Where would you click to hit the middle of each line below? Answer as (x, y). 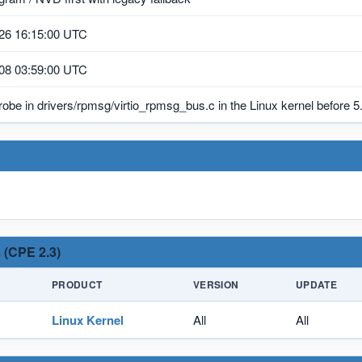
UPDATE (317, 284)
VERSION (216, 284)
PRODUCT (77, 284)
